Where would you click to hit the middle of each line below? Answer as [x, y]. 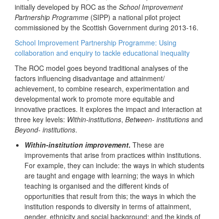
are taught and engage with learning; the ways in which [109, 176]
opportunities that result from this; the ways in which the [110, 196]
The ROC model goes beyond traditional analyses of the [101, 68]
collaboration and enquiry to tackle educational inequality [102, 53]
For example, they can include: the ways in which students [114, 165]
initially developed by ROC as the [67, 7]
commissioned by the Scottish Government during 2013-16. [107, 28]
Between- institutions [157, 120]
